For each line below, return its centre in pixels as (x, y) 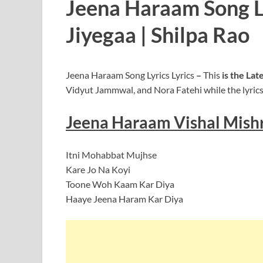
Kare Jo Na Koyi (98, 170)
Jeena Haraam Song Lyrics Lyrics (130, 75)
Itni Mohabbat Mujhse (111, 155)
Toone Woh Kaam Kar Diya (120, 184)
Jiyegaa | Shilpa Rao (158, 35)
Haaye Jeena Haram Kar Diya (124, 199)
